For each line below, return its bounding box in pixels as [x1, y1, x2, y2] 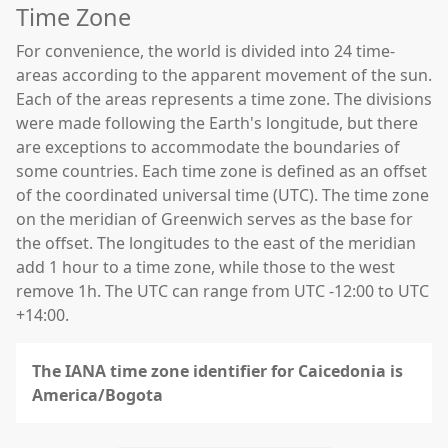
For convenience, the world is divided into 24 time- [16, 40, 395, 62]
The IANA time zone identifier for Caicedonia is [32, 360, 403, 382]
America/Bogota [32, 384, 163, 406]
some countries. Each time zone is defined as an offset [16, 160, 427, 182]
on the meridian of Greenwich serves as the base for [16, 208, 413, 230]
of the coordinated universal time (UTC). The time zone [16, 184, 429, 206]
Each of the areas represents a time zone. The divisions [16, 88, 432, 110]
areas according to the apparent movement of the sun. [16, 64, 432, 86]
